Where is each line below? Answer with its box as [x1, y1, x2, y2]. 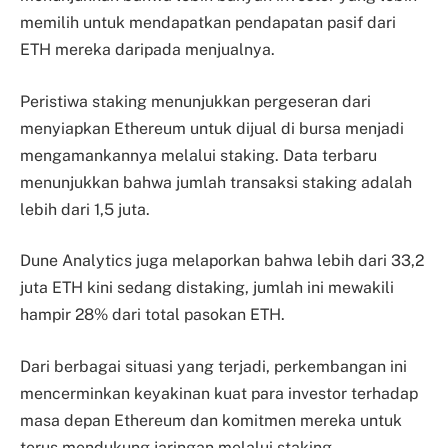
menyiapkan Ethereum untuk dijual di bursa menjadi [20, 118, 404, 138]
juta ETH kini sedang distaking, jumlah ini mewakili [20, 278, 394, 298]
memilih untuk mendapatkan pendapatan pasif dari [20, 12, 396, 32]
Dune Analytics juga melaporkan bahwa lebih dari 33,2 [20, 251, 424, 271]
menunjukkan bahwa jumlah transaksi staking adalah [20, 172, 412, 192]
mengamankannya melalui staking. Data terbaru [20, 145, 377, 165]
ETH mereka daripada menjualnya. [20, 39, 275, 59]
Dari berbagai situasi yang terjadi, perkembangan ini [20, 356, 407, 376]
